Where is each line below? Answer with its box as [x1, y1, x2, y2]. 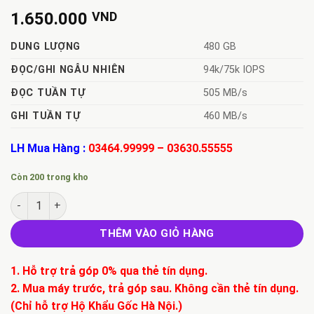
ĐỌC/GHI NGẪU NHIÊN [11, 64, 125, 76]
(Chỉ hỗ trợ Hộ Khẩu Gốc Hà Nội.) [11, 299, 182, 313]
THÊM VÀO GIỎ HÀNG [100, 226, 214, 240]
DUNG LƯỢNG [11, 41, 81, 53]
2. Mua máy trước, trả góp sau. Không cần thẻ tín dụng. [11, 281, 299, 295]
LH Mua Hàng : [11, 142, 88, 155]
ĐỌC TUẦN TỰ [11, 87, 86, 99]
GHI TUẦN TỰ [11, 110, 81, 122]
